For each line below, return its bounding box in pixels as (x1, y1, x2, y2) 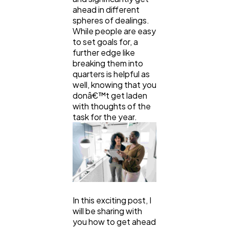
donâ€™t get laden (73, 90, 147, 101)
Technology (32, 7, 76, 16)
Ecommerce (32, 41, 77, 51)
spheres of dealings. (73, 15, 149, 26)
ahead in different (73, 4, 140, 15)
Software (32, 111, 67, 121)
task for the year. (73, 111, 139, 123)
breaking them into (73, 58, 143, 69)
